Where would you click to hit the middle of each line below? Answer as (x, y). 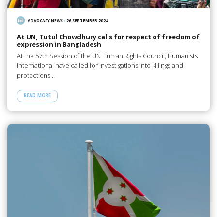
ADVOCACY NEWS (46, 21)
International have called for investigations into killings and (100, 66)
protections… (36, 75)
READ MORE (37, 96)
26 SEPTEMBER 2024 (87, 21)
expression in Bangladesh (59, 44)
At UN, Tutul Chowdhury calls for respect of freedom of (108, 37)
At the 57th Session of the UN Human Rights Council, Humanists (107, 56)
